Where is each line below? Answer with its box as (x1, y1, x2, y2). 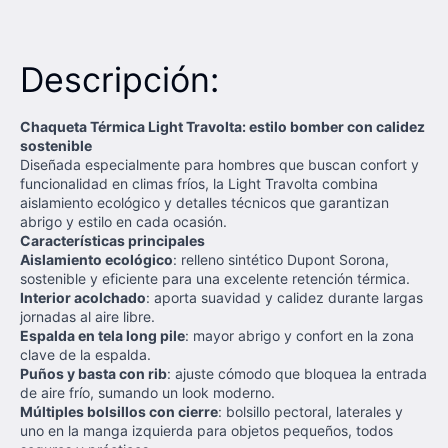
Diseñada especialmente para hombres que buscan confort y (20, 156, 419, 173)
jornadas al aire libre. (20, 308, 155, 325)
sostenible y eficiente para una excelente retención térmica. (20, 270, 410, 287)
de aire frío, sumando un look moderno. (20, 384, 275, 401)
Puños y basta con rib (20, 365, 167, 382)
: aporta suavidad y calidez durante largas (146, 289, 423, 306)
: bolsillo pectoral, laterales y (218, 403, 403, 420)
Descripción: (20, 59, 219, 100)
